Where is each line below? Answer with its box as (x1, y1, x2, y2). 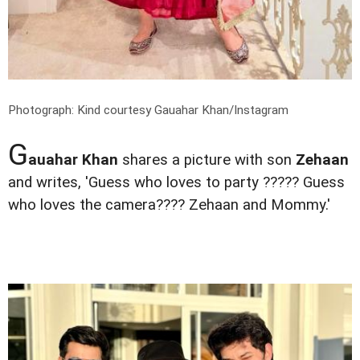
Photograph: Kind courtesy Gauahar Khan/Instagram (8, 102, 288, 117)
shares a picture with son (118, 150, 296, 169)
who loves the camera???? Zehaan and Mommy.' (8, 195, 330, 214)
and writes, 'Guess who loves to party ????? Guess (8, 173, 345, 191)
